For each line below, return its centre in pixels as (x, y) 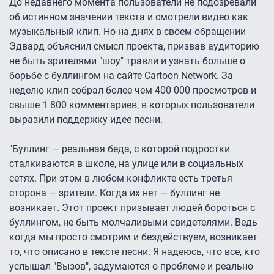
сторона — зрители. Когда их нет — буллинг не (114, 193)
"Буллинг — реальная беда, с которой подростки (120, 149)
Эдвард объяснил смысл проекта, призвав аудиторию (134, 46)
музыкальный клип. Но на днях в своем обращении (128, 32)
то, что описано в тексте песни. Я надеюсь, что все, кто (135, 252)
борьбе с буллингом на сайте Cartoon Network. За (121, 76)
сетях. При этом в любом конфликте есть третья (121, 179)
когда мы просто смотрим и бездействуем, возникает (133, 237)
